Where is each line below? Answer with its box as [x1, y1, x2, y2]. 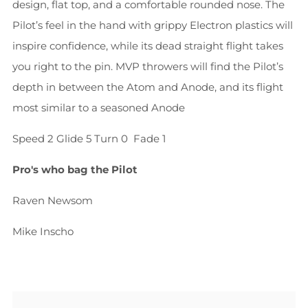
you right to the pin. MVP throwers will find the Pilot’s [12, 60, 283, 73]
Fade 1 [133, 132, 166, 145]
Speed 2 [12, 132, 56, 145]
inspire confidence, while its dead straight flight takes [12, 39, 283, 52]
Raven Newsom [12, 194, 93, 207]
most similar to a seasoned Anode [12, 101, 185, 114]
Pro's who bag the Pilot [12, 163, 137, 176]
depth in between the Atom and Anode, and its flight [12, 80, 283, 93]
